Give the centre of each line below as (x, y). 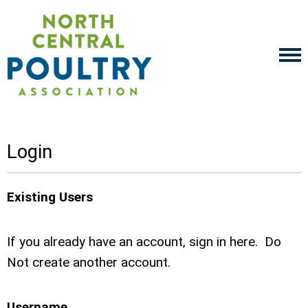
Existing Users (50, 197)
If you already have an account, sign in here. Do (144, 242)
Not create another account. (89, 262)
